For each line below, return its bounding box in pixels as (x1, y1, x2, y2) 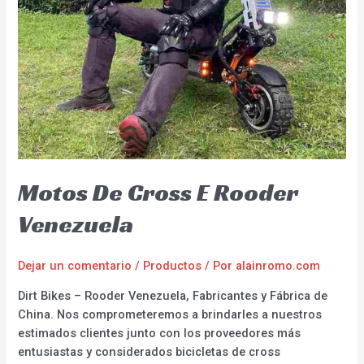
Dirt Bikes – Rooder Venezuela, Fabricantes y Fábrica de (18, 288, 328, 303)
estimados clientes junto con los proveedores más (18, 325, 301, 340)
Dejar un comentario (18, 258, 132, 274)
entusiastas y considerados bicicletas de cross (18, 344, 281, 359)
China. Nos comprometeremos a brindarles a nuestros (18, 306, 323, 322)
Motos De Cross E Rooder (18, 177, 299, 209)
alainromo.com (236, 258, 321, 274)
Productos (143, 258, 202, 274)
